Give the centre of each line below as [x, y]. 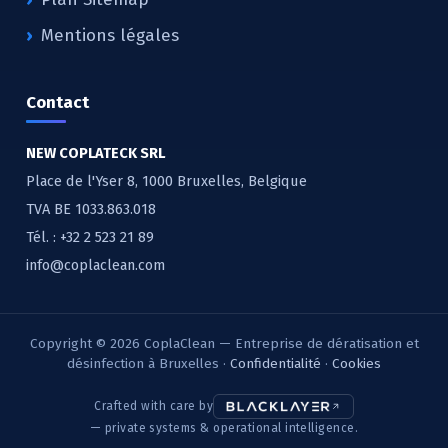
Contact [57, 102]
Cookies [356, 363]
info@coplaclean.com [95, 264]
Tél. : [43, 236]
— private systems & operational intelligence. [224, 427]
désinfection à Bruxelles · [148, 363]
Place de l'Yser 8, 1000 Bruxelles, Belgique [166, 180]
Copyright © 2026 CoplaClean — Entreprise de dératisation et [224, 343]
